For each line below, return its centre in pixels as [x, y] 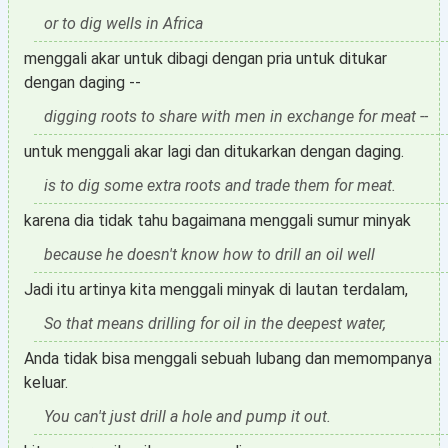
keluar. [46, 382]
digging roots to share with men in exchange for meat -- [236, 116]
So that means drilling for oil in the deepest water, [215, 323]
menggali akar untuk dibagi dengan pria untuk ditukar [205, 58]
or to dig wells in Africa [123, 23]
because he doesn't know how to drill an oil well [209, 254]
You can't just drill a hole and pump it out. [187, 416]
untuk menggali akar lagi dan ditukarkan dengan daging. [214, 151]
